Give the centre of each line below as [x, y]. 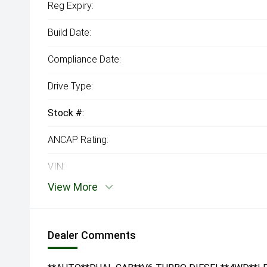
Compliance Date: [84, 60]
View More [73, 187]
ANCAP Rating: [78, 140]
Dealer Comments [92, 235]
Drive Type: [70, 86]
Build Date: [69, 33]
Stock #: [66, 113]
